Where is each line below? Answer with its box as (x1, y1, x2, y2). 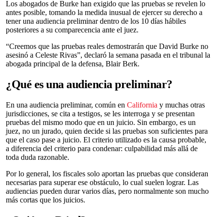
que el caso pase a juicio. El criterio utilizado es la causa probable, (6, 135, 206, 144)
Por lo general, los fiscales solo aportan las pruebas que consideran (6, 169, 208, 178)
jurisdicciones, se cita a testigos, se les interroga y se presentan (6, 109, 195, 118)
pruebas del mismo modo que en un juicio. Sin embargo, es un (6, 118, 196, 126)
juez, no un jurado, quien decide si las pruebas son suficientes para (6, 126, 208, 135)
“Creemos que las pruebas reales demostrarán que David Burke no (6, 42, 208, 50)
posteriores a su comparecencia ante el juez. (6, 25, 139, 34)
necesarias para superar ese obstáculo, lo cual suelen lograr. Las (6, 178, 199, 186)
